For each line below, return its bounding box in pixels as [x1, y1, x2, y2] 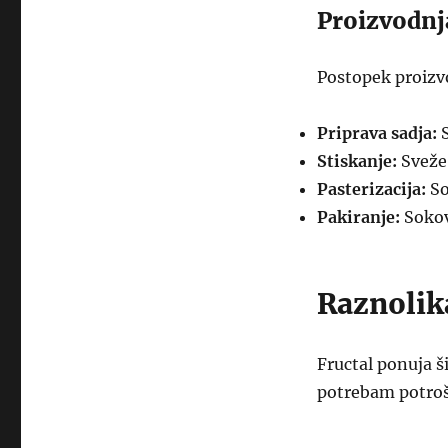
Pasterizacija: [316, 179, 426, 199]
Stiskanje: [316, 151, 397, 171]
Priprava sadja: [316, 123, 437, 143]
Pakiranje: [316, 207, 400, 227]
